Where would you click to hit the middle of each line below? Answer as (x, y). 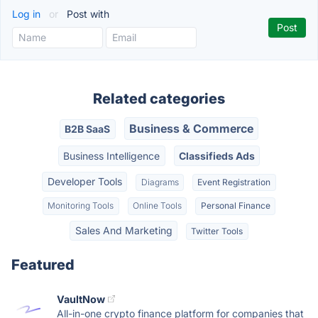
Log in (28, 14)
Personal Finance (235, 206)
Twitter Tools (217, 231)
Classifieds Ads (216, 155)
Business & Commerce (191, 129)
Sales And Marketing (124, 230)
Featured (43, 264)
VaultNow (81, 299)
